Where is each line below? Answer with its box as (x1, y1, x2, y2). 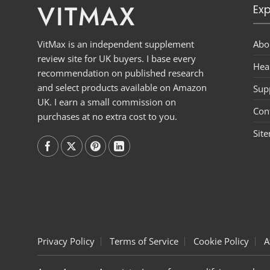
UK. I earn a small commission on (37, 96, 176, 108)
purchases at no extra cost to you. (37, 110, 177, 123)
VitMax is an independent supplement (37, 38, 194, 51)
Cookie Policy (193, 234, 249, 247)
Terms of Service (110, 234, 178, 247)
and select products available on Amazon (37, 81, 207, 94)
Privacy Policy (37, 234, 95, 247)
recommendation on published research (37, 67, 204, 80)
